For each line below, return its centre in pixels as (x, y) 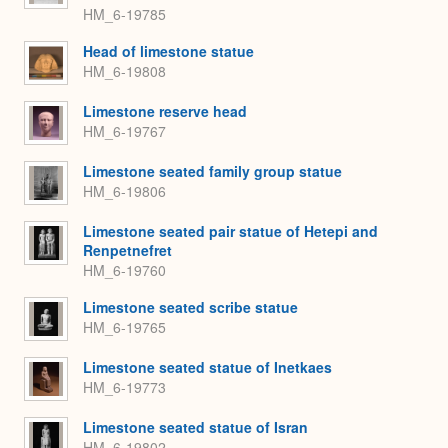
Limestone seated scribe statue (190, 306)
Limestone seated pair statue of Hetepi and (230, 230)
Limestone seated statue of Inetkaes (207, 366)
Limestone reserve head (165, 110)
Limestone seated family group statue (212, 170)
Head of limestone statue (168, 50)
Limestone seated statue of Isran (195, 426)
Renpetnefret (127, 249)
